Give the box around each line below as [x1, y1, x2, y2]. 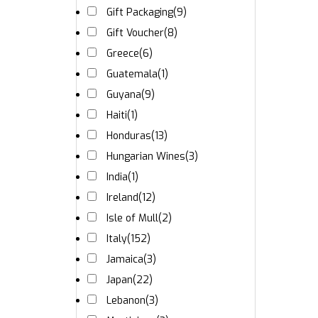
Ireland [106, 191, 138, 204]
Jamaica [106, 253, 143, 266]
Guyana [106, 88, 141, 102]
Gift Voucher [106, 26, 164, 40]
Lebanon [106, 294, 146, 307]
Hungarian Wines [106, 150, 185, 163]
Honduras [106, 129, 151, 143]
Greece [106, 47, 139, 60]
